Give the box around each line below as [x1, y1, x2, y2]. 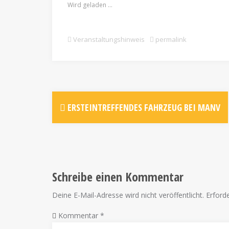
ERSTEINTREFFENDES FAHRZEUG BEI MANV [65, 101, 220, 113]
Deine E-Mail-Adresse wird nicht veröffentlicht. [52, 190, 204, 200]
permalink [154, 34, 187, 44]
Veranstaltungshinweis [73, 34, 145, 44]
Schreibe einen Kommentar [52, 168, 184, 185]
